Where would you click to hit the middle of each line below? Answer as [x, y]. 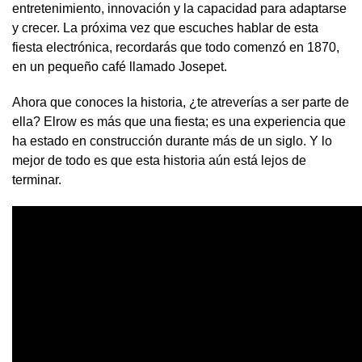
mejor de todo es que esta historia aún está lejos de [159, 161]
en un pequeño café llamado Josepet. [120, 67]
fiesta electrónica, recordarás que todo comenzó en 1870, [176, 48]
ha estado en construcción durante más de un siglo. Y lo [172, 141]
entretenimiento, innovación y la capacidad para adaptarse [179, 9]
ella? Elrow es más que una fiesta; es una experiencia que [179, 122]
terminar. [37, 180]
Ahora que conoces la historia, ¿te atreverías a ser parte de [181, 103]
